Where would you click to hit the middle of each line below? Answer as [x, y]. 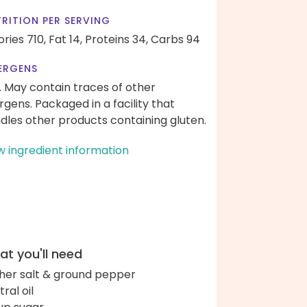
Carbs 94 [175, 39]
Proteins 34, [116, 39]
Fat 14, [65, 39]
